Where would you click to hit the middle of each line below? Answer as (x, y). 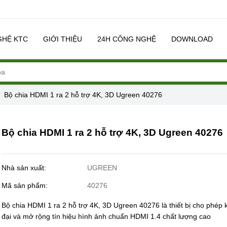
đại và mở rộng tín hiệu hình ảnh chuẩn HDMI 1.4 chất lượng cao (106, 216)
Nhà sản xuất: (25, 167)
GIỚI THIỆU (62, 39)
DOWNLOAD (192, 39)
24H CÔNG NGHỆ (126, 39)
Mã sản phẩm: (26, 185)
